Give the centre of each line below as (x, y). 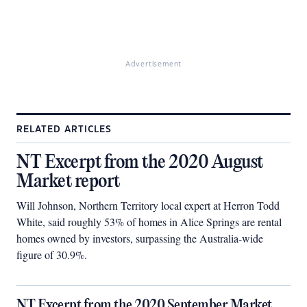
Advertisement (153, 64)
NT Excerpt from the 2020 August (140, 163)
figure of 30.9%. (52, 255)
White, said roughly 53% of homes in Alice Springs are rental (149, 222)
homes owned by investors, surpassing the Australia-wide (140, 238)
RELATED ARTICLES (64, 130)
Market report (68, 182)
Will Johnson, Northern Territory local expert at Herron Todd (148, 205)
